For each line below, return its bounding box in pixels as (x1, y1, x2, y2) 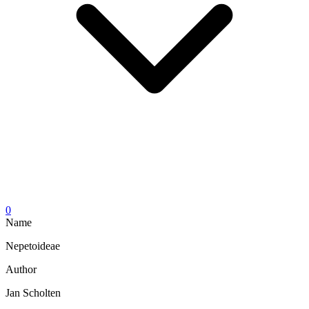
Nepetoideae (6, 239, 60, 252)
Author (6, 263, 37, 275)
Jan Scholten (6, 286, 61, 299)
